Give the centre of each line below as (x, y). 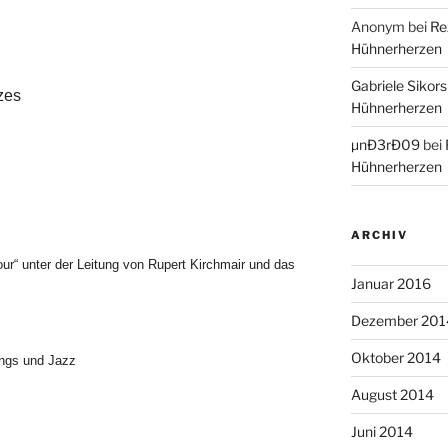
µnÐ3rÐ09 (385, 144)
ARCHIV (379, 234)
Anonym (377, 26)
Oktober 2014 (395, 357)
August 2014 (392, 394)
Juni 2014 (381, 431)
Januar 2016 (390, 283)
